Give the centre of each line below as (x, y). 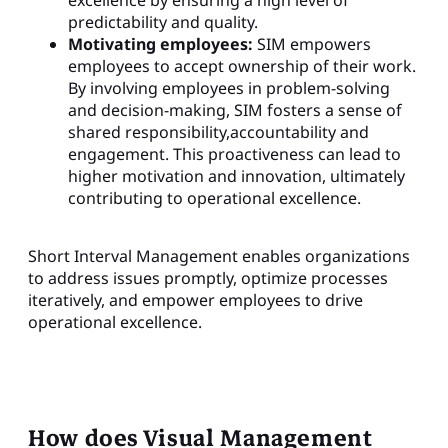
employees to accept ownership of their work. (242, 65)
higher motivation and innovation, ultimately (236, 175)
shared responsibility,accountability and (218, 131)
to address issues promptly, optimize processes (208, 277)
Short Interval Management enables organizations (219, 255)
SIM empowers (312, 43)
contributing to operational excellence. (214, 197)
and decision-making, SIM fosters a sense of (235, 109)
